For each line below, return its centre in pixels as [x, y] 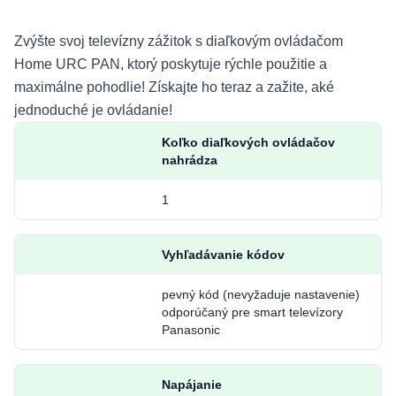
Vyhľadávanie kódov [223, 255]
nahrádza [189, 160]
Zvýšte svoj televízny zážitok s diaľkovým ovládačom [179, 41]
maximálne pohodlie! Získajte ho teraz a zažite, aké [174, 87]
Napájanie [191, 385]
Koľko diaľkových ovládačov [248, 142]
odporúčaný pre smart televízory [252, 312]
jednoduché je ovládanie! [93, 110]
